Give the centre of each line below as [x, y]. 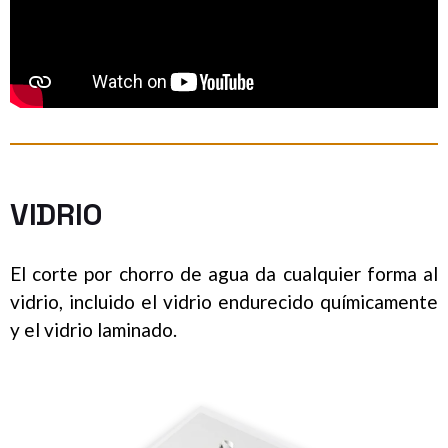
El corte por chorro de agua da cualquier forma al [224, 274]
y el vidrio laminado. [93, 330]
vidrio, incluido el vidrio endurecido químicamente [224, 302]
